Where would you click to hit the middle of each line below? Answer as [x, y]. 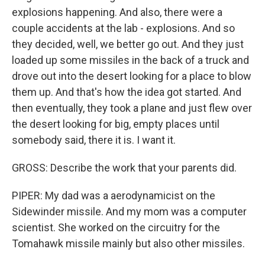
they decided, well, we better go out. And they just [128, 44]
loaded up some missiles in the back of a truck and [130, 60]
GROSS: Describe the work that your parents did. [124, 168]
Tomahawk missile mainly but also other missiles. [128, 243]
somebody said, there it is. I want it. [94, 140]
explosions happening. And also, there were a [117, 12]
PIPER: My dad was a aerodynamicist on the [114, 195]
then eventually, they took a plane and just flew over [132, 108]
